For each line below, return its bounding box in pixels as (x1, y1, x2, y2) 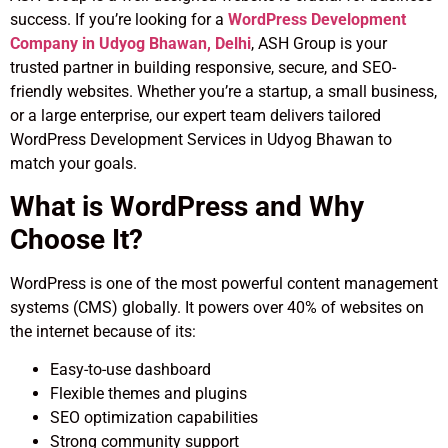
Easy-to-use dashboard (50, 360, 211, 380)
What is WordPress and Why (10, 190, 364, 224)
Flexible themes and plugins (50, 384, 247, 404)
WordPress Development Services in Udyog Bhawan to (10, 129, 392, 149)
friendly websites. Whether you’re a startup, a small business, (10, 81, 437, 101)
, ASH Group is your (251, 33, 387, 53)
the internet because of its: (10, 322, 196, 342)
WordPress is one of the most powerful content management (10, 274, 438, 294)
